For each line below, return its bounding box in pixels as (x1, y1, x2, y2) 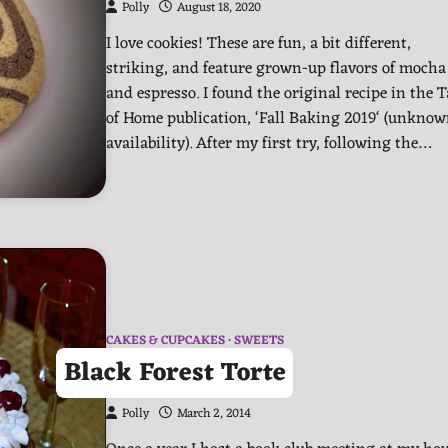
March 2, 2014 (177, 403, 251, 426)
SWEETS (234, 330, 284, 353)
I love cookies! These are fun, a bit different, (106, 28, 411, 58)
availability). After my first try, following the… (106, 128, 431, 158)
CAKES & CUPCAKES (106, 330, 225, 353)
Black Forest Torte (63, 350, 286, 396)
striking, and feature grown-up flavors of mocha (106, 53, 446, 83)
